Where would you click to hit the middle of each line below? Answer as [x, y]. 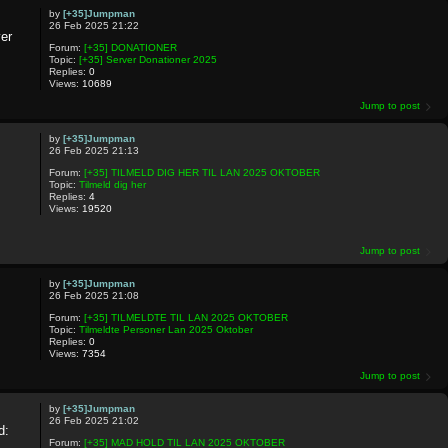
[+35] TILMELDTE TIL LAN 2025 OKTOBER [185, 317]
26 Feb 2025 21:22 [93, 25]
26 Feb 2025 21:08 [93, 295]
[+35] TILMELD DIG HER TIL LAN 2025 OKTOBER [201, 172]
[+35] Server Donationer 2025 [147, 59]
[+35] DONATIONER [130, 47]
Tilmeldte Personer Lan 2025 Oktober [165, 329]
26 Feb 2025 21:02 [93, 420]
